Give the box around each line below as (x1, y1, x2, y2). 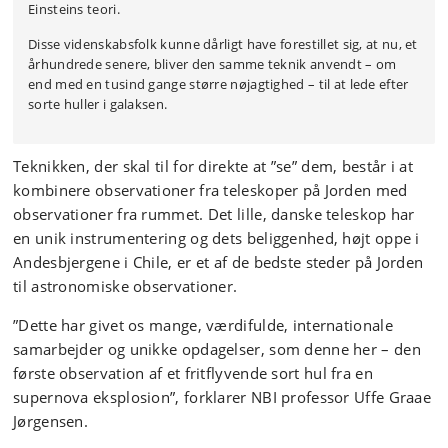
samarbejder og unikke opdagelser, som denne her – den (13, 339, 421, 359)
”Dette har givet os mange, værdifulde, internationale (13, 315, 393, 335)
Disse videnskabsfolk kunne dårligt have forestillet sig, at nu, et (28, 35, 418, 53)
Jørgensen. (13, 411, 88, 431)
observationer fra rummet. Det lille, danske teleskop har (13, 204, 415, 224)
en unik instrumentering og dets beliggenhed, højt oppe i (13, 228, 420, 248)
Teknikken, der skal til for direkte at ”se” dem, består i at (13, 156, 413, 176)
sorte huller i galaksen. (28, 95, 168, 113)
